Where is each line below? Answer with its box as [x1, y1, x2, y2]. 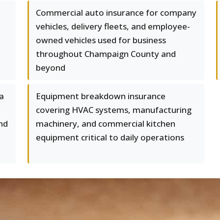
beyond [36, 62, 65, 73]
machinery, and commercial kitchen [36, 118, 175, 129]
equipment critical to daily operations [36, 132, 184, 143]
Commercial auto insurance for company [36, 7, 196, 18]
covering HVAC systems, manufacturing [36, 104, 192, 115]
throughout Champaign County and [36, 48, 176, 59]
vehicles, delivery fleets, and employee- [36, 21, 190, 32]
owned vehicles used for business [36, 34, 166, 46]
